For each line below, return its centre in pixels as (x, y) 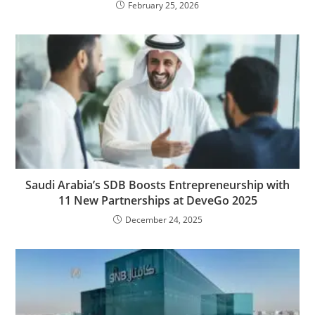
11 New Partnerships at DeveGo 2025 (157, 201)
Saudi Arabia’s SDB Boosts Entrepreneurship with (157, 185)
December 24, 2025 (163, 220)
